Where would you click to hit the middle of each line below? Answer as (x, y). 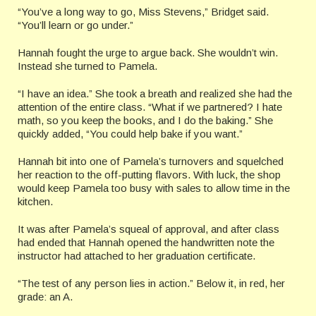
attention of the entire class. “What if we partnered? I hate (150, 107)
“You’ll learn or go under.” (75, 25)
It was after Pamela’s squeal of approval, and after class (148, 229)
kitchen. (35, 202)
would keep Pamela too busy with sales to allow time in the (154, 188)
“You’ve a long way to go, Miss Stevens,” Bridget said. (143, 12)
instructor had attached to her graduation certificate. (138, 256)
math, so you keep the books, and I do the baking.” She (145, 121)
